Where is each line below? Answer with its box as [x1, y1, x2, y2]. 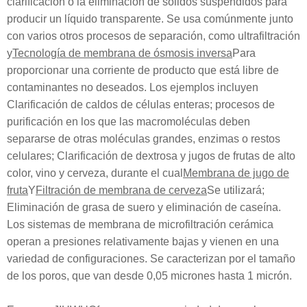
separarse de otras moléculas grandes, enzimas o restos [7, 133, 280, 145]
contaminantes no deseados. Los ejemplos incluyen [7, 82, 258, 93]
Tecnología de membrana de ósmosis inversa [12, 47, 232, 59]
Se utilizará [207, 184, 262, 196]
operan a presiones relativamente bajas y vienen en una [7, 236, 279, 247]
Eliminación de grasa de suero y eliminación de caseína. [7, 201, 281, 213]
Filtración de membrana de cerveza [36, 184, 207, 196]
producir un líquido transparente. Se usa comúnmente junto [7, 13, 293, 25]
